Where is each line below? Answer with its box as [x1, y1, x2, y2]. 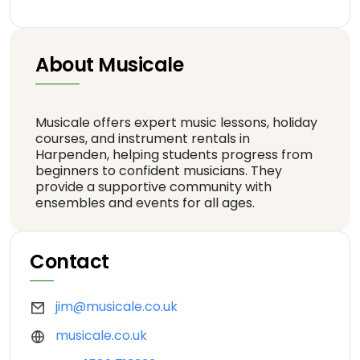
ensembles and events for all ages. [35, 194, 255, 212]
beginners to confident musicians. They [35, 162, 282, 180]
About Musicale [35, 51, 184, 78]
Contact [30, 248, 109, 275]
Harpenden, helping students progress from [35, 145, 313, 164]
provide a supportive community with [35, 178, 272, 196]
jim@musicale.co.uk [55, 297, 178, 316]
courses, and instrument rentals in [35, 129, 250, 148]
